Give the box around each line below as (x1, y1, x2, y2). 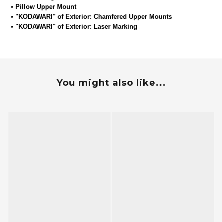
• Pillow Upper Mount (11, 3, 76, 11)
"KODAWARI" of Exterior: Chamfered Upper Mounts (15, 13, 172, 21)
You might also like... (56, 77, 166, 89)
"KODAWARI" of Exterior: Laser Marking (15, 23, 137, 31)
